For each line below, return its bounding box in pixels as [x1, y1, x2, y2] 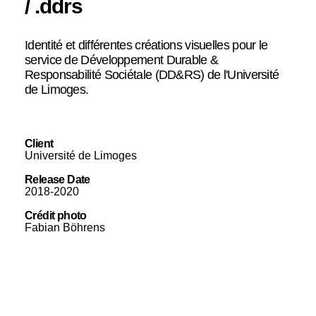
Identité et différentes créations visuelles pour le [25, 37, 268, 52]
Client [25, 137, 54, 150]
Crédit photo [25, 209, 87, 221]
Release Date [25, 173, 90, 186]
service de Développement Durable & [25, 52, 219, 67]
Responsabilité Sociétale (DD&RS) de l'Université [25, 67, 279, 82]
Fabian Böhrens [25, 221, 105, 233]
